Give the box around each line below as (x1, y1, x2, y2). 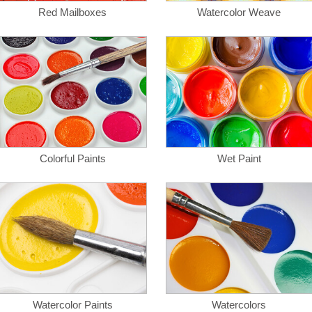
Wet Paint (217, 153, 261, 164)
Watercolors (212, 299, 266, 311)
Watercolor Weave (197, 6, 281, 18)
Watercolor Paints (32, 299, 113, 311)
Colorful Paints (39, 153, 106, 164)
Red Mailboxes (38, 6, 107, 18)
